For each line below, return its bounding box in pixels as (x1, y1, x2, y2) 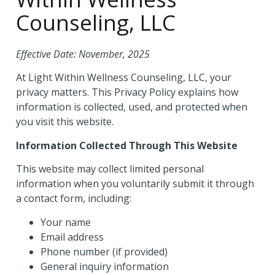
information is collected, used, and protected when (16, 100, 247, 114)
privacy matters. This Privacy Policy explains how (16, 85, 238, 99)
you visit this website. (16, 115, 114, 129)
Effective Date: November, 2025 (16, 47, 150, 61)
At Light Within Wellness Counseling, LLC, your (16, 71, 231, 85)
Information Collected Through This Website (16, 138, 238, 152)
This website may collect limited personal (16, 162, 204, 176)
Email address (41, 230, 104, 244)
